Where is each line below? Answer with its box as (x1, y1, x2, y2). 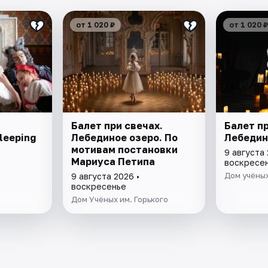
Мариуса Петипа (71, 155, 156, 167)
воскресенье (71, 181, 127, 191)
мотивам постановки (71, 143, 178, 156)
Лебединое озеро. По (71, 131, 178, 144)
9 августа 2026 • (71, 170, 140, 181)
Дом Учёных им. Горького (71, 194, 169, 204)
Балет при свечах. (71, 119, 163, 132)
